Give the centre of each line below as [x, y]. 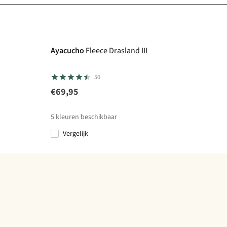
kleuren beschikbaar [86, 117]
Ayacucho [67, 51]
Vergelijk [77, 134]
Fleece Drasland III [117, 51]
